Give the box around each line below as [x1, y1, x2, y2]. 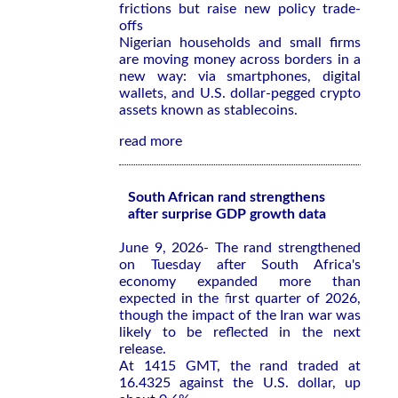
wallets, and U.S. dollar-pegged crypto [119, 86, 361, 100]
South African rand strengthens [128, 190, 325, 204]
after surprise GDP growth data [128, 207, 326, 221]
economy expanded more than [119, 275, 361, 289]
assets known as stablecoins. [119, 103, 298, 117]
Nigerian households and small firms [119, 36, 361, 50]
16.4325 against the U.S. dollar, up [119, 376, 361, 390]
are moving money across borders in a [119, 52, 361, 67]
